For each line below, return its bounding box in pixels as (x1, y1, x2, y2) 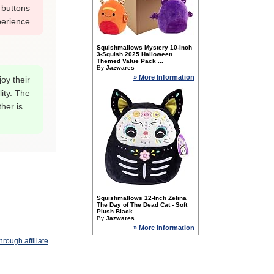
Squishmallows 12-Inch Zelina (97, 194, 187, 201)
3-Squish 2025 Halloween (97, 51, 172, 57)
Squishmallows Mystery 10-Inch (97, 44, 192, 51)
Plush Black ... (97, 208, 140, 215)
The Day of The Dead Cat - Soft (97, 201, 187, 208)
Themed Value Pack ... (97, 57, 163, 64)
